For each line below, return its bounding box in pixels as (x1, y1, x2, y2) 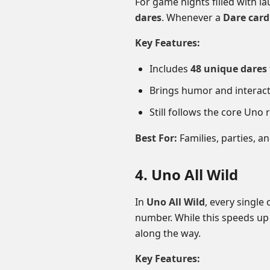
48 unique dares (190, 62, 267, 75)
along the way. (135, 227, 201, 240)
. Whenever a (162, 11, 223, 24)
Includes (149, 62, 190, 75)
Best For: (135, 131, 177, 145)
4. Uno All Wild (135, 165, 238, 184)
